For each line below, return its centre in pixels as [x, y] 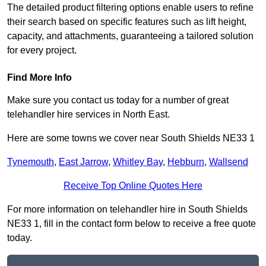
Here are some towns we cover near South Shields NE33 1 [131, 138]
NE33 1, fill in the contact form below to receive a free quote [132, 224]
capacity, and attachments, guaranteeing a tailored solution [130, 36]
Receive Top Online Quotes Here [133, 186]
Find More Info [39, 78]
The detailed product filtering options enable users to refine [130, 8]
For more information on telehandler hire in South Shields [127, 210]
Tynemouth [31, 162]
